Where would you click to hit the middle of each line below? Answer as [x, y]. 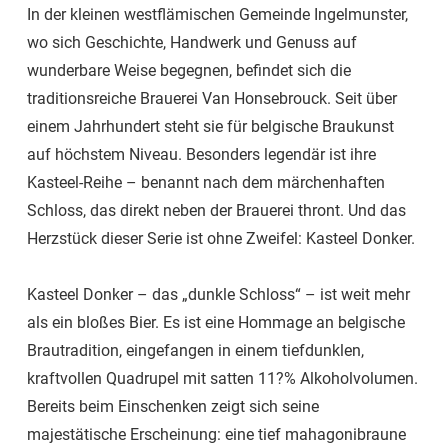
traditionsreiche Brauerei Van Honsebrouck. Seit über [212, 99]
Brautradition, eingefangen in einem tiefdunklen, [195, 351]
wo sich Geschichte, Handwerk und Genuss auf [192, 43]
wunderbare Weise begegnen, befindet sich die [189, 71]
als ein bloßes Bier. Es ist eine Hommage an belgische [216, 323]
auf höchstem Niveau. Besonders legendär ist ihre [201, 155]
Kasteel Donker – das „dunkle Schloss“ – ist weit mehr [218, 295]
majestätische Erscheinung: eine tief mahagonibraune [216, 435]
